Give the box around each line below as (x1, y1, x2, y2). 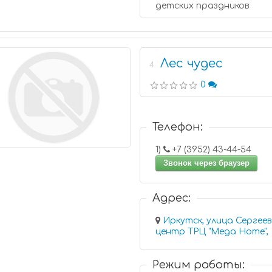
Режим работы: (152, 259, 245, 271)
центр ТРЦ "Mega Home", (155, 227, 269, 236)
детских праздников (155, 1, 250, 10)
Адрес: (152, 192, 191, 204)
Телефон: (152, 121, 203, 133)
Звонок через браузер (163, 158, 250, 168)
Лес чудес (160, 56, 223, 70)
